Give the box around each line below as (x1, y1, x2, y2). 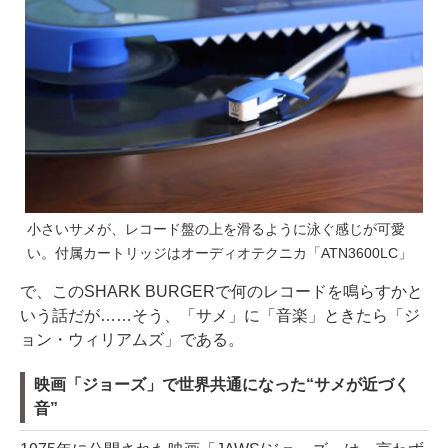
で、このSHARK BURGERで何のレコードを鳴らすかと (20, 282, 423, 300)
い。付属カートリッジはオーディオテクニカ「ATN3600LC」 (27, 244, 412, 261)
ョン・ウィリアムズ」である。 (20, 330, 244, 348)
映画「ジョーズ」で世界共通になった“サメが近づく (34, 375, 410, 393)
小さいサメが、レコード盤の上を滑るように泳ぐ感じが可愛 (27, 220, 405, 237)
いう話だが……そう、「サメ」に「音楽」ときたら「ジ (20, 306, 420, 324)
